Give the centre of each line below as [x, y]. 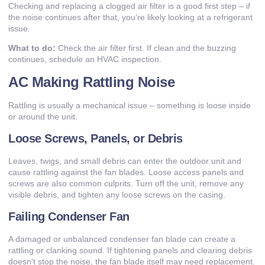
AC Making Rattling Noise [91, 82]
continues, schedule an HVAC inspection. [85, 59]
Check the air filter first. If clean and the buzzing [146, 48]
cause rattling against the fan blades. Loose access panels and [126, 172]
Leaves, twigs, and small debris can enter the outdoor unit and [125, 161]
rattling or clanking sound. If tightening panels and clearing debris [130, 251]
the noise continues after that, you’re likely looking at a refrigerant [130, 17]
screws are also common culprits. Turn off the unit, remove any [126, 184]
